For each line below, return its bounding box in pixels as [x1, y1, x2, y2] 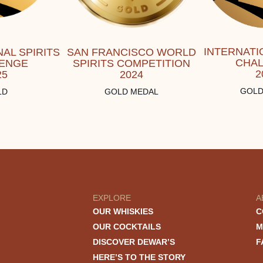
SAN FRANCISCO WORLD [67, 46, 196, 58]
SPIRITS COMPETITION [73, 57, 190, 69]
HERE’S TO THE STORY [92, 252, 186, 262]
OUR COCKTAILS [92, 222, 161, 231]
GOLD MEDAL [104, 86, 159, 96]
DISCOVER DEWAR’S [92, 237, 175, 247]
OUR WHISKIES [92, 207, 153, 216]
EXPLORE [92, 193, 131, 203]
